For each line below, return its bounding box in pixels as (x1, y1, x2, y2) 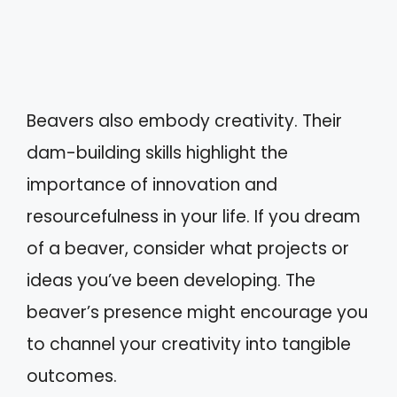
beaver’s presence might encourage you (27, 300, 368, 324)
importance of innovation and (27, 172, 277, 197)
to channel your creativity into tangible (27, 331, 351, 356)
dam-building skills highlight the (27, 140, 288, 165)
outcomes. (27, 363, 117, 388)
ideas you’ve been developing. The (27, 268, 315, 292)
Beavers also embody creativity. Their (27, 108, 342, 133)
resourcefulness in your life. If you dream (27, 204, 361, 229)
